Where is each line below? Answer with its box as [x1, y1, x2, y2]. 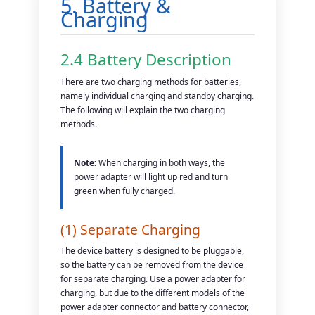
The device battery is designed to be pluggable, [60, 244, 245, 257]
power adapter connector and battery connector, [60, 300, 250, 313]
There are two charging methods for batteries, [60, 75, 242, 88]
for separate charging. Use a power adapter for [60, 272, 246, 285]
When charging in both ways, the [96, 156, 226, 169]
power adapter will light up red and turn [74, 170, 229, 183]
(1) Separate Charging [60, 219, 201, 239]
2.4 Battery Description [60, 48, 232, 70]
